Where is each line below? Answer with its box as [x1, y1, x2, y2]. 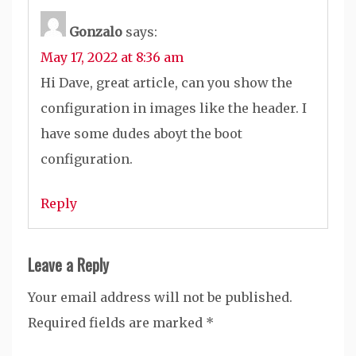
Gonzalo [69, 24, 122, 41]
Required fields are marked [28, 315, 206, 331]
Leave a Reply [28, 253, 109, 277]
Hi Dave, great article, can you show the [41, 75, 292, 91]
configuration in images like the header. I [41, 100, 307, 117]
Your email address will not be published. [28, 289, 292, 306]
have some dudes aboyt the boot [41, 126, 242, 142]
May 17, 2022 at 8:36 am [41, 49, 184, 66]
